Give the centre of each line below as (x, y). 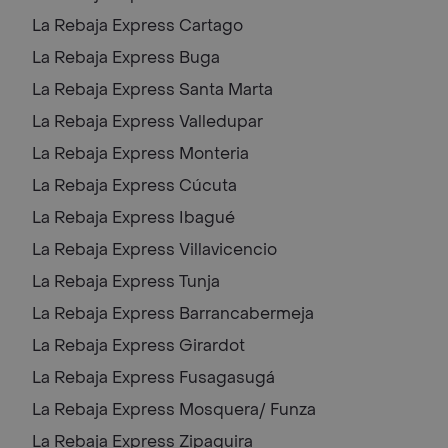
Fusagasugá (227, 377)
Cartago (211, 25)
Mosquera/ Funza (247, 409)
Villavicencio (228, 249)
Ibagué (207, 217)
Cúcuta (208, 185)
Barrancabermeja (246, 313)
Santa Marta (226, 89)
